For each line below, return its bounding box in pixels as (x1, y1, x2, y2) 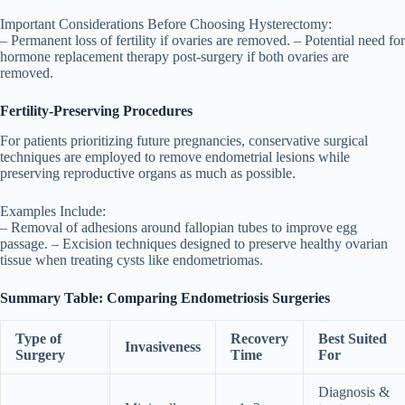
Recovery (231, 330, 288, 346)
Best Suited (318, 330, 387, 346)
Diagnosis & (318, 383, 390, 400)
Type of (15, 330, 61, 346)
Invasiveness (125, 338, 201, 354)
